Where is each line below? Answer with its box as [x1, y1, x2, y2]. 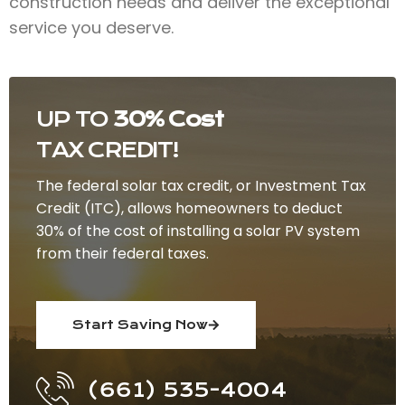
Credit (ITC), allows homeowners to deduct [36, 197, 343, 219]
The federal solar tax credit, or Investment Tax [36, 174, 366, 196]
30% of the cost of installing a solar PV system [36, 220, 360, 241]
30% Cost [113, 106, 222, 132]
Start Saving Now [72, 316, 208, 333]
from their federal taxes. [36, 242, 209, 264]
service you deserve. [9, 15, 174, 39]
